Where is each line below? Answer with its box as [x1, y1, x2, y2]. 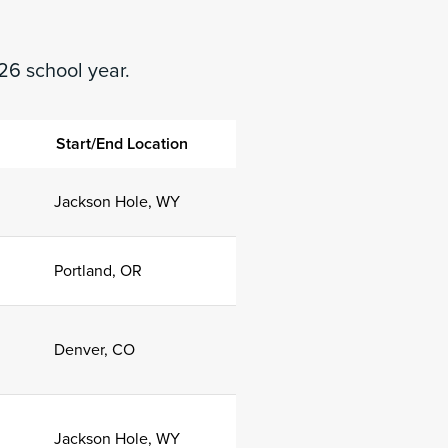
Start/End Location [56, 134, 188, 154]
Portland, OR [54, 261, 142, 281]
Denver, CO [54, 340, 135, 360]
